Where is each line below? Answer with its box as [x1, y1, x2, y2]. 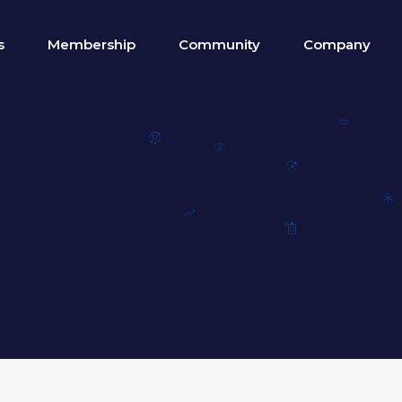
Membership [48, 36, 135, 53]
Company [303, 36, 371, 53]
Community [179, 36, 260, 53]
